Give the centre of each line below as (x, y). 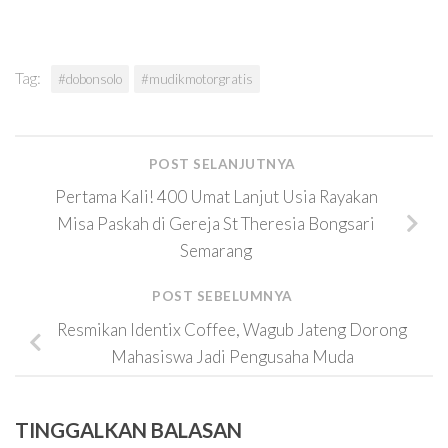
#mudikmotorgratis (197, 79)
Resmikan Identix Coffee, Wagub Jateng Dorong (232, 329)
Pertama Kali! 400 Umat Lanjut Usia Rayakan (216, 197)
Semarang (216, 251)
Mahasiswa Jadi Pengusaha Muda (232, 356)
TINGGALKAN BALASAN (128, 429)
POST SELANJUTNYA (224, 163)
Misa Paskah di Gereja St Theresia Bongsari (216, 224)
